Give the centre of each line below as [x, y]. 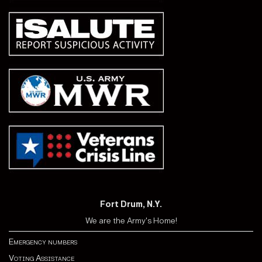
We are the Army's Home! [131, 220]
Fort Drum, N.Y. [131, 204]
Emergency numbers [43, 242]
